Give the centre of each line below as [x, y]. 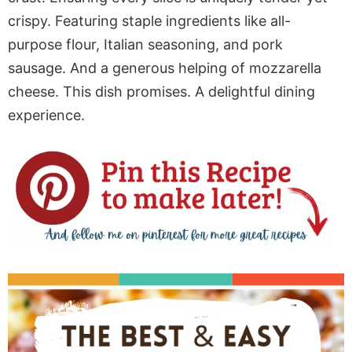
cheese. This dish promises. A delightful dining [161, 92]
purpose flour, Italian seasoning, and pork [145, 44]
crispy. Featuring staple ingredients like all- [149, 21]
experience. [46, 115]
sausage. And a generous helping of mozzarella [165, 68]
